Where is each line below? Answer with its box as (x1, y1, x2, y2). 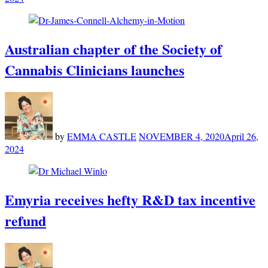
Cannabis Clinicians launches (5, 59, 184, 81)
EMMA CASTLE (67, 130, 136, 143)
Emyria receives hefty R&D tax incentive (5, 188, 255, 210)
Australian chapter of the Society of (5, 38, 222, 60)
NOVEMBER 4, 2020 (139, 130, 224, 143)
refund (5, 209, 46, 231)
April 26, (224, 130, 258, 143)
